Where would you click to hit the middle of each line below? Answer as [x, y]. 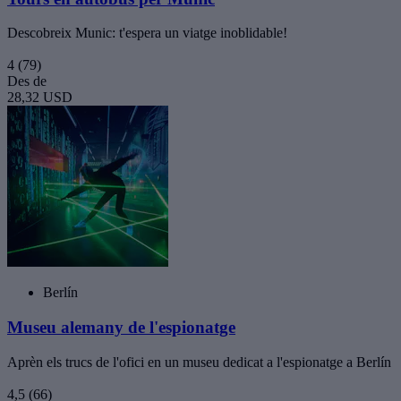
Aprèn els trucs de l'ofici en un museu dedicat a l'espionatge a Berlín [199, 362]
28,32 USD [40, 98]
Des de [27, 81]
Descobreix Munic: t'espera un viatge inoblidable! [147, 33]
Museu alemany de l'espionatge [121, 327]
